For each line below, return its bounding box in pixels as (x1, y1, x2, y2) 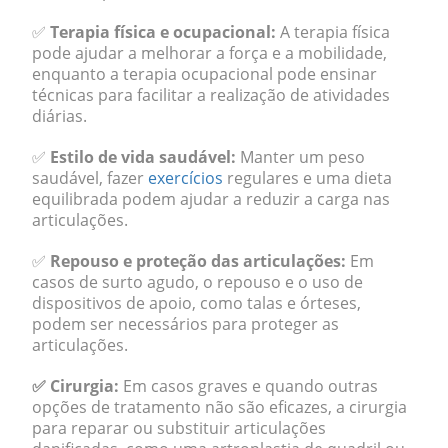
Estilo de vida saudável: (50, 146, 236, 168)
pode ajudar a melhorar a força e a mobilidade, (32, 42, 387, 64)
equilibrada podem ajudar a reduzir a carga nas (32, 188, 390, 210)
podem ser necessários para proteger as (32, 313, 339, 335)
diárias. (32, 105, 87, 127)
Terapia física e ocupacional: (50, 21, 276, 43)
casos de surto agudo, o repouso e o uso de (32, 271, 363, 293)
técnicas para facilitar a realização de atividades (32, 84, 390, 106)
